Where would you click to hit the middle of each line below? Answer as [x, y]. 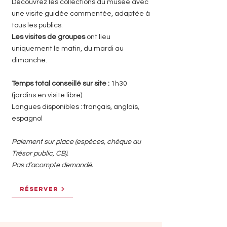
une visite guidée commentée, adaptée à [81, 14]
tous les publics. [37, 25]
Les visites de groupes [48, 37]
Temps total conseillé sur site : [61, 84]
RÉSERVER [39, 189]
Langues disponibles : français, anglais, [75, 107]
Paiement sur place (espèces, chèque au [76, 142]
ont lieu [98, 37]
